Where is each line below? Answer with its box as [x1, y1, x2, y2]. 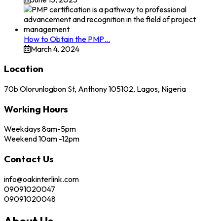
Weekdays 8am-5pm [4, 124, 76, 134]
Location [4, 63, 43, 75]
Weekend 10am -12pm [4, 134, 79, 144]
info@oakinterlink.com [4, 174, 79, 184]
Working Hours [4, 103, 68, 115]
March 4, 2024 [31, 43, 79, 54]
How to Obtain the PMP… [24, 34, 110, 44]
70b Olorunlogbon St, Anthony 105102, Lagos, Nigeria [4, 83, 186, 94]
